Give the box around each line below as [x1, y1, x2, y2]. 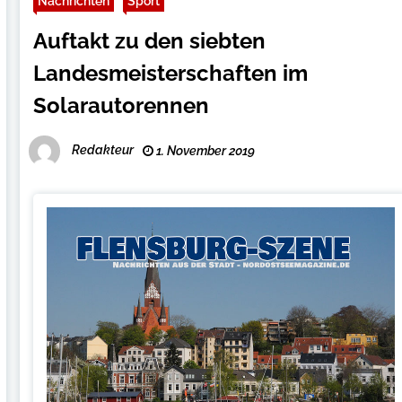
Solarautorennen [33, 92, 210, 118]
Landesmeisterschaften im [33, 60, 309, 86]
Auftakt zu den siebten [33, 28, 267, 54]
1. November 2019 [153, 144, 256, 158]
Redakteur [72, 143, 135, 158]
